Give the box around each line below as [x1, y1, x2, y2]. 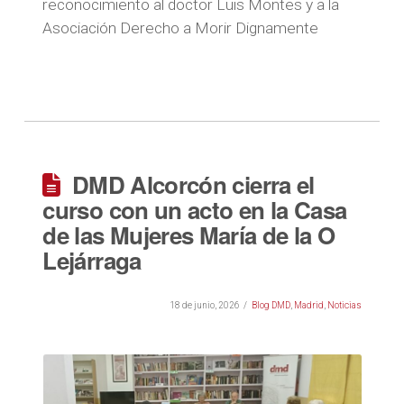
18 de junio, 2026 [169, 300, 240, 310]
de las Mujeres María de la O [42, 218, 335, 252]
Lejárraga [42, 243, 142, 277]
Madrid [293, 300, 324, 310]
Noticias [326, 300, 362, 310]
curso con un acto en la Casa [42, 193, 347, 226]
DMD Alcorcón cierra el [71, 168, 315, 201]
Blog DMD [251, 300, 290, 310]
